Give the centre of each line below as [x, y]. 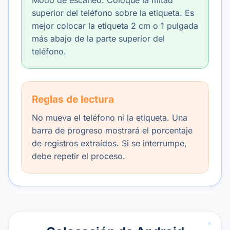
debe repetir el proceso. [79, 156]
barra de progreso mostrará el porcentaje [112, 130]
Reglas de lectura [73, 99]
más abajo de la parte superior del [98, 39]
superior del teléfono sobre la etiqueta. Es [113, 13]
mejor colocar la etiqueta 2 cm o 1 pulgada [115, 26]
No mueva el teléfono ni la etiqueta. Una [110, 118]
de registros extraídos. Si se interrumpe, [109, 143]
